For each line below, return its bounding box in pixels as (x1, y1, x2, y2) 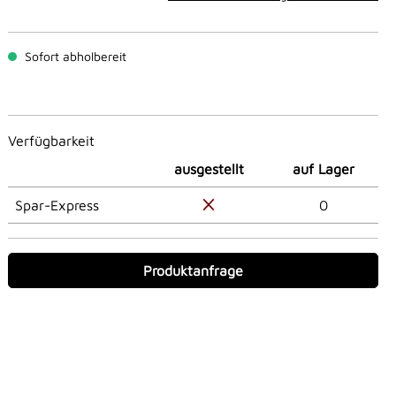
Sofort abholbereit (21, 49, 126, 65)
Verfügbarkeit (8, 133, 95, 149)
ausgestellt (173, 161, 244, 178)
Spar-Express (15, 197, 99, 214)
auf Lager (293, 161, 354, 178)
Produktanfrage (143, 263, 243, 279)
